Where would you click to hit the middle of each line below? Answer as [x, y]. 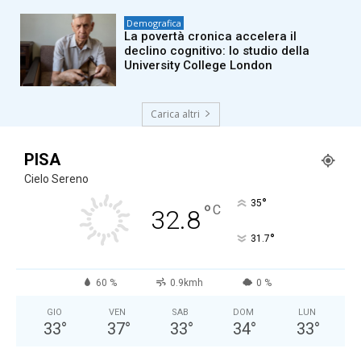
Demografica [154, 23]
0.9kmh [186, 282]
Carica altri [175, 114]
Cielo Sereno [56, 178]
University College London [199, 65]
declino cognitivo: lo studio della [217, 50]
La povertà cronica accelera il [211, 36]
